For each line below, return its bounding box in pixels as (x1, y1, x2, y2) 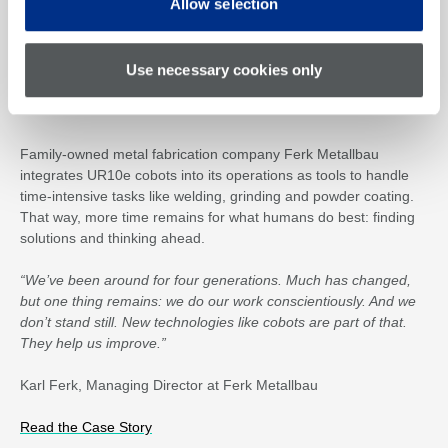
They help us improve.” (20, 334, 166, 351)
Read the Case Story (20, 418, 152, 435)
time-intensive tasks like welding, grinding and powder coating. (20, 187, 414, 204)
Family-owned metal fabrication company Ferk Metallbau (20, 145, 379, 162)
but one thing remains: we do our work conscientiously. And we (20, 292, 416, 309)
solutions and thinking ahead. (20, 229, 205, 246)
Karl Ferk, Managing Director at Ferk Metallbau (20, 376, 318, 393)
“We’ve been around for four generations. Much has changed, (20, 271, 411, 288)
